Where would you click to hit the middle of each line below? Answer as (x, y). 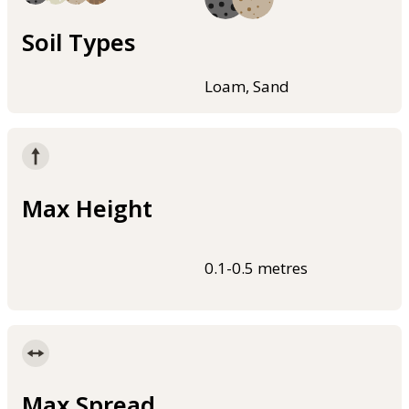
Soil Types (79, 42)
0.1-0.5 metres (256, 267)
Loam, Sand (247, 87)
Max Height (87, 208)
